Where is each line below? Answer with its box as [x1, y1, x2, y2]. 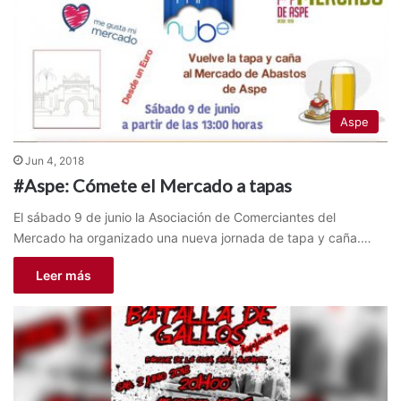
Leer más [36, 267, 91, 283]
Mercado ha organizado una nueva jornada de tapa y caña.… [13, 229, 371, 245]
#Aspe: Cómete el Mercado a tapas [13, 174, 292, 196]
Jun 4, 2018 [25, 153, 84, 167]
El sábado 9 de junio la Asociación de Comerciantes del [13, 209, 336, 225]
